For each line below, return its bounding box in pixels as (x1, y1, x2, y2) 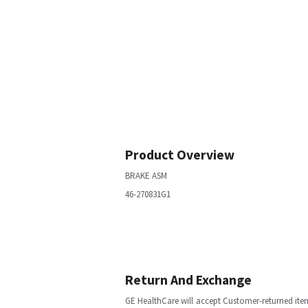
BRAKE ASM (125, 170, 167, 181)
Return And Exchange (125, 272, 252, 288)
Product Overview (125, 146, 234, 163)
